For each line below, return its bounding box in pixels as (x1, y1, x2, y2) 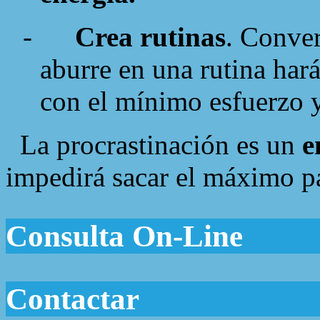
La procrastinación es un (6, 129, 302, 160)
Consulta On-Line (6, 219, 243, 253)
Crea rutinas (75, 21, 226, 52)
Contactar (6, 282, 139, 316)
